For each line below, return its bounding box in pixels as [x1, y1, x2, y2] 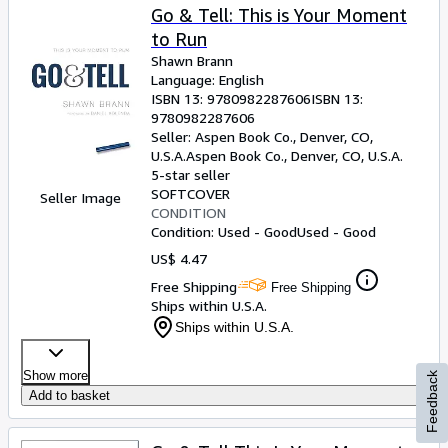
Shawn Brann [151, 52, 233, 69]
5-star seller [151, 166, 230, 183]
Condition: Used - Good [151, 223, 297, 240]
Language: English [151, 71, 264, 88]
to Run [151, 28, 207, 50]
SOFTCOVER [151, 185, 230, 202]
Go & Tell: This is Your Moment [151, 4, 407, 26]
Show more [23, 368, 88, 383]
